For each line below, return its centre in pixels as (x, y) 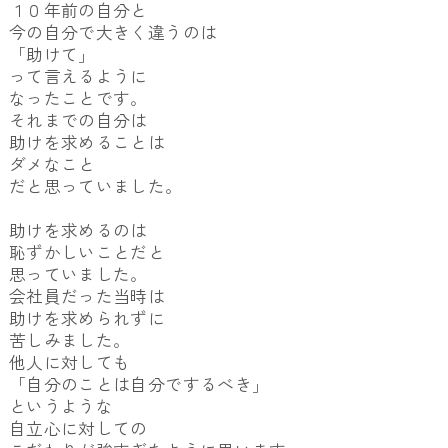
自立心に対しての (78, 428)
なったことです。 (78, 98)
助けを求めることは (87, 142)
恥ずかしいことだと (87, 252)
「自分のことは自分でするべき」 (139, 384)
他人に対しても (69, 362)
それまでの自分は (78, 120)
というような (61, 406)
